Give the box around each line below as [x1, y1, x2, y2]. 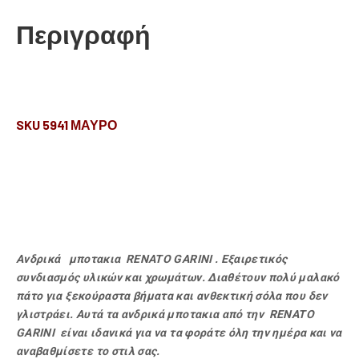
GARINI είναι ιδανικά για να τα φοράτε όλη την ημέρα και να [16, 326, 342, 339]
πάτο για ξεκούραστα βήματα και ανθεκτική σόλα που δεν [16, 289, 328, 302]
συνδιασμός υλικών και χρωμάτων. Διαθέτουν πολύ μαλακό [16, 271, 340, 284]
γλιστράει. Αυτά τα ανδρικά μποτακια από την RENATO [16, 308, 314, 321]
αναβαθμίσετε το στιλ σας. [16, 345, 160, 357]
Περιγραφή [16, 18, 151, 49]
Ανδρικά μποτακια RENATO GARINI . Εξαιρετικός [16, 252, 288, 265]
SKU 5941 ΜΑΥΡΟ [16, 117, 117, 132]
